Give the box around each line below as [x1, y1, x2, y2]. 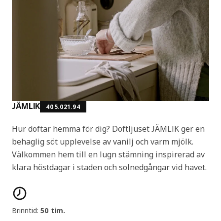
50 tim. [40, 205, 65, 215]
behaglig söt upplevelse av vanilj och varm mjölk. [12, 136, 193, 147]
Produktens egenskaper [11, 185, 87, 195]
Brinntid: [12, 205, 40, 215]
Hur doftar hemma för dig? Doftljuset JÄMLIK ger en [12, 123, 205, 134]
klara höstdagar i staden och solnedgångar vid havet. [12, 161, 207, 173]
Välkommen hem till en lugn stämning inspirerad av [12, 148, 205, 160]
